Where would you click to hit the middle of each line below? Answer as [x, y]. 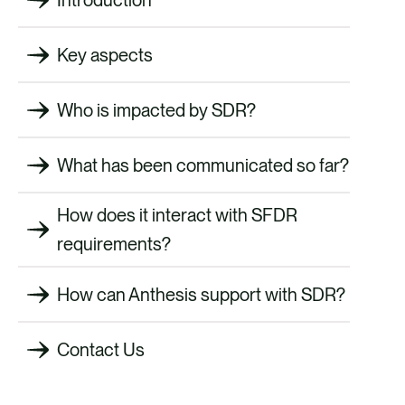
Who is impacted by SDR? [156, 110]
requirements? [114, 245]
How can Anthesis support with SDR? [201, 294]
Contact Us [101, 349]
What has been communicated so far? [203, 165]
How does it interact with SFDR [177, 216]
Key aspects [105, 55]
